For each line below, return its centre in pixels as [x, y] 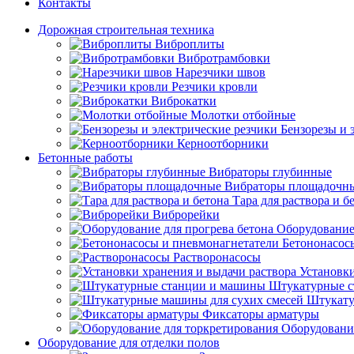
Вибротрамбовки [224, 58]
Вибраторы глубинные [270, 172]
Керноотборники [223, 143]
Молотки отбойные [243, 115]
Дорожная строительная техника [126, 30]
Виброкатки [184, 101]
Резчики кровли [215, 87]
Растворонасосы [217, 257]
